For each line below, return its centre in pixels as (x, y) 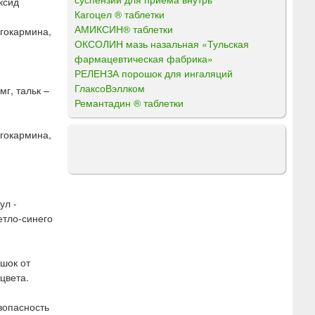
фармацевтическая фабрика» (144, 58)
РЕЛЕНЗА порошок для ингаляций (154, 73)
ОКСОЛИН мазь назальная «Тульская (162, 43)
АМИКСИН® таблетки (124, 28)
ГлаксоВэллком (110, 88)
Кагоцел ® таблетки (120, 14)
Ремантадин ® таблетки (129, 102)
